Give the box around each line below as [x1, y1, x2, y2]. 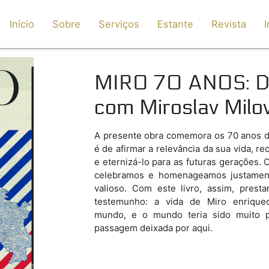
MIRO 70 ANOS [94, 70, 246, 95]
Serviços [98, 18, 140, 30]
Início [10, 18, 35, 30]
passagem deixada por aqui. [94, 222, 213, 234]
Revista [211, 18, 247, 30]
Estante [157, 18, 194, 30]
